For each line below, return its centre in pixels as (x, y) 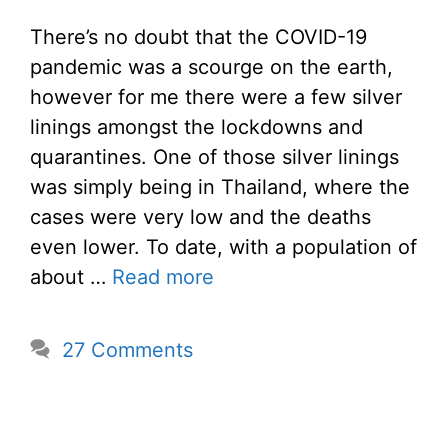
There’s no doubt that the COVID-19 (198, 36)
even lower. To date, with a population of (223, 246)
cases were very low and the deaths (200, 216)
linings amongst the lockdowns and (196, 126)
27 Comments (127, 349)
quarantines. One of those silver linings (214, 156)
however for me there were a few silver (216, 96)
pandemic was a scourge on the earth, (211, 66)
